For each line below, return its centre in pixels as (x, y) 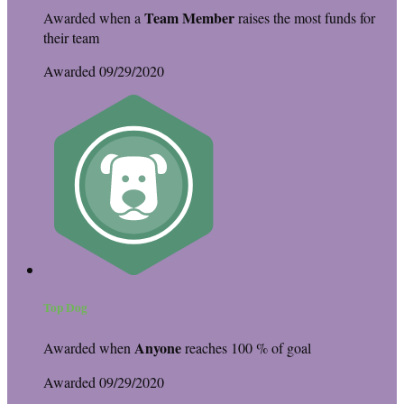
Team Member (189, 18)
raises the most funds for (305, 18)
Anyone (158, 347)
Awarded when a (94, 18)
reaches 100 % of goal (246, 347)
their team (71, 38)
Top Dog (65, 308)
